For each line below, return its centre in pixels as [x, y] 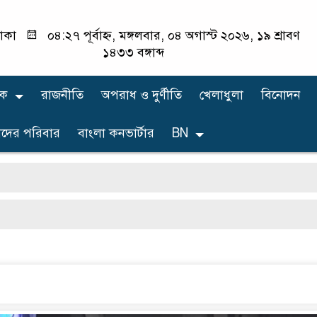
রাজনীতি [62, 94]
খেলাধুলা [221, 94]
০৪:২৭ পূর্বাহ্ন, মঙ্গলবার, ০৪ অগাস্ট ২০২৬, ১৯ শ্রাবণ [172, 35]
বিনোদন [281, 94]
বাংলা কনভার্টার [116, 133]
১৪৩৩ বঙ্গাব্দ [133, 52]
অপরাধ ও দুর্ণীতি [142, 94]
